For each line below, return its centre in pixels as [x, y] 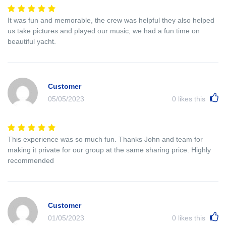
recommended [31, 160]
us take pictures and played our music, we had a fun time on [104, 31]
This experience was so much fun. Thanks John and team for [105, 139]
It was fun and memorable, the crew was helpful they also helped [111, 20]
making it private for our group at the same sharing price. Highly [109, 150]
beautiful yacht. [32, 42]
